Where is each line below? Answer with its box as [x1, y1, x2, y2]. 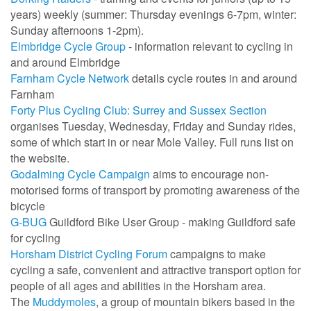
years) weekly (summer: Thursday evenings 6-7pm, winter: [10, 6, 296, 23]
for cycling [10, 230, 60, 246]
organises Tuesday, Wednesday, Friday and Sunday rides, [10, 118, 296, 135]
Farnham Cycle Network [10, 70, 129, 87]
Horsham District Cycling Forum [10, 246, 167, 262]
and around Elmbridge [10, 54, 120, 71]
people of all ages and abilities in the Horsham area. [10, 278, 266, 294]
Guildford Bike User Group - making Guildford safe [47, 214, 296, 230]
